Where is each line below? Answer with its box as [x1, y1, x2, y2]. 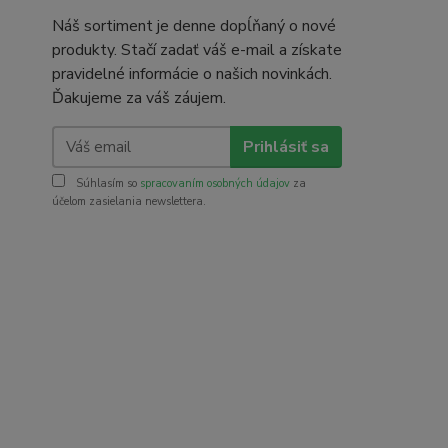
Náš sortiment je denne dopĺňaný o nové [52, 15, 336, 37]
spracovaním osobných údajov [140, 176, 290, 191]
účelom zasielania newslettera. [52, 194, 206, 209]
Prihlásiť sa [242, 135, 329, 158]
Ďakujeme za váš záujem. [52, 87, 226, 109]
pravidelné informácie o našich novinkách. [52, 63, 332, 85]
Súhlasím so [73, 176, 140, 191]
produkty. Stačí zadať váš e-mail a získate [52, 39, 342, 61]
